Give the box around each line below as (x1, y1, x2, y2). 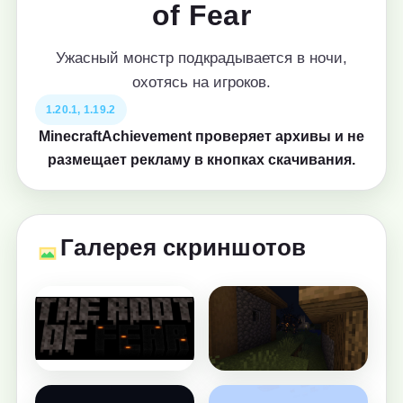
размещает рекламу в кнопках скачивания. (48, 152, 355, 167)
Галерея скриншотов (60, 234, 307, 261)
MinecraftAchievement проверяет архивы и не (39, 129, 364, 144)
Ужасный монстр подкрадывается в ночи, (56, 49, 347, 67)
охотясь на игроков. (132, 74, 271, 91)
